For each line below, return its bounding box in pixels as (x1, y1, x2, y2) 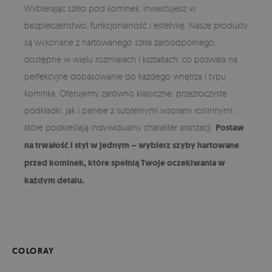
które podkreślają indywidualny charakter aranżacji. (24, 121, 216, 132)
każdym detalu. (24, 174, 84, 186)
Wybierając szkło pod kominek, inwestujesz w (24, 2, 195, 13)
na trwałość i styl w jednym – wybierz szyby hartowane (24, 139, 239, 151)
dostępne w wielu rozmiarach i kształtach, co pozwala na (24, 53, 237, 64)
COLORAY (12, 245, 55, 256)
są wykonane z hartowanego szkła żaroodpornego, (24, 36, 216, 47)
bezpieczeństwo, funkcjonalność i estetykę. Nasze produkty (24, 19, 248, 30)
